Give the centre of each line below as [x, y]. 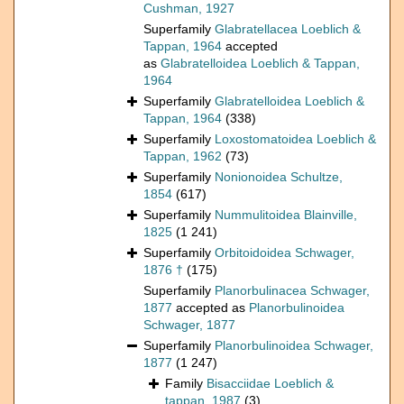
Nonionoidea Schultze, [279, 177]
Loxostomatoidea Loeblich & [295, 139]
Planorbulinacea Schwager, [292, 291]
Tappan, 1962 [183, 156]
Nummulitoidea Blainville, [286, 215]
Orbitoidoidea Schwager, [285, 253]
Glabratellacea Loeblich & [288, 29]
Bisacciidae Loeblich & [270, 384]
